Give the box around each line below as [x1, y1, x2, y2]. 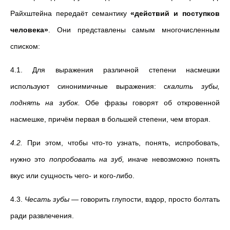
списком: [10, 42, 40, 50]
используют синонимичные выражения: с [10, 82, 168, 90]
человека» [10, 26, 48, 34]
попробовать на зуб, [49, 155, 128, 163]
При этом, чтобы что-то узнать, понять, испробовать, [27, 139, 220, 147]
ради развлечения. [10, 212, 74, 220]
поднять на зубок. [10, 99, 86, 107]
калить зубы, [167, 82, 220, 90]
